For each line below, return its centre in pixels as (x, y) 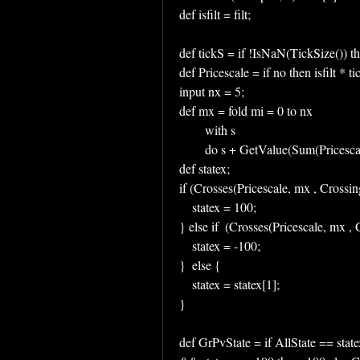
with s (220, 130)
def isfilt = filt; (215, 14)
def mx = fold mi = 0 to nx (246, 110)
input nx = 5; (212, 91)
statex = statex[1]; (236, 284)
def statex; (205, 168)
